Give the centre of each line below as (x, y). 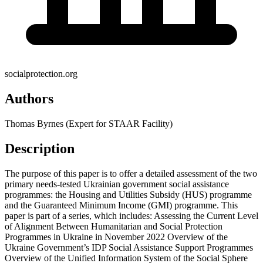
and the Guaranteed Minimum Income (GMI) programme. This (121, 205)
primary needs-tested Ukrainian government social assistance (117, 184)
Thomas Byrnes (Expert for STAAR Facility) (89, 124)
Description (40, 148)
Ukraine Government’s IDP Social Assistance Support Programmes (129, 247)
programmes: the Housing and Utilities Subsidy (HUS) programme (128, 194)
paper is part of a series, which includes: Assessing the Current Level (131, 215)
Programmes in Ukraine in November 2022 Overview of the (116, 237)
